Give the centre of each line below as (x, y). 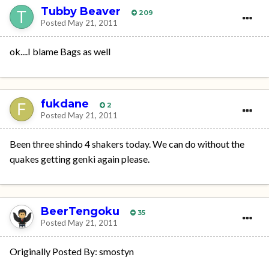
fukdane (65, 104)
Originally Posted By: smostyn (72, 252)
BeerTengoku (80, 211)
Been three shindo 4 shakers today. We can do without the (127, 144)
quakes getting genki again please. (80, 159)
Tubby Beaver (81, 11)
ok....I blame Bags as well (60, 52)
